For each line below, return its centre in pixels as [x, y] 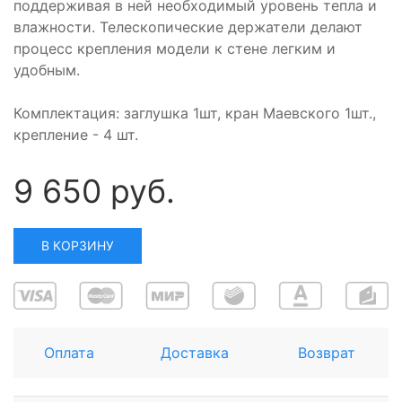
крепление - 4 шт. [76, 135]
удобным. [47, 70]
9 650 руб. [94, 192]
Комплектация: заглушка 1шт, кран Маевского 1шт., [195, 114]
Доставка [195, 353]
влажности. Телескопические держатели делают [188, 27]
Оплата [69, 353]
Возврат [327, 353]
